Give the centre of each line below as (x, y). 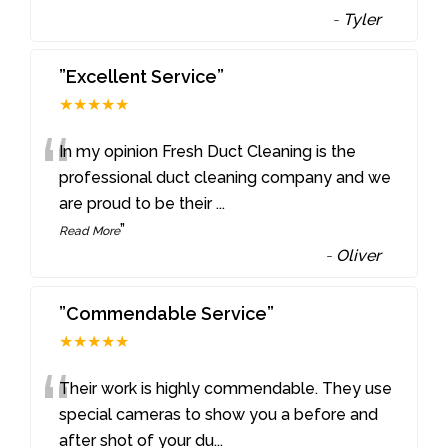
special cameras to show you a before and (219, 415)
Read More (90, 231)
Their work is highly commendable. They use (226, 389)
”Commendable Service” (167, 314)
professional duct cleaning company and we (225, 178)
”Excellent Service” (142, 77)
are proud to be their (138, 204)
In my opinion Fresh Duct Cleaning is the (208, 152)
